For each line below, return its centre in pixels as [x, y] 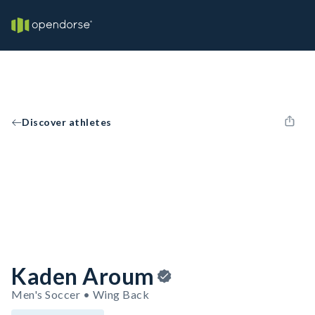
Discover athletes [67, 122]
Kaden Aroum [83, 276]
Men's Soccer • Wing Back [80, 294]
